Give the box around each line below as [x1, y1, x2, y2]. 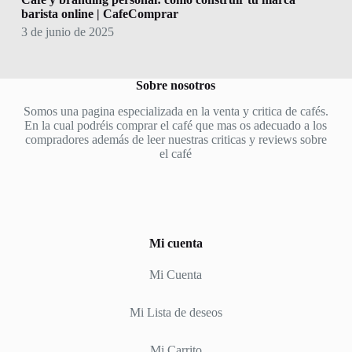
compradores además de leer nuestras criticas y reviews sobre [24, 133, 327, 147]
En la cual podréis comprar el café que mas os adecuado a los [24, 119, 328, 133]
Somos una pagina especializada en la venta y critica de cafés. [23, 104, 328, 119]
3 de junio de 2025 [20, 25, 114, 39]
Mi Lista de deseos [129, 306, 222, 320]
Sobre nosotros [136, 79, 216, 93]
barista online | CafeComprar [20, 7, 178, 21]
